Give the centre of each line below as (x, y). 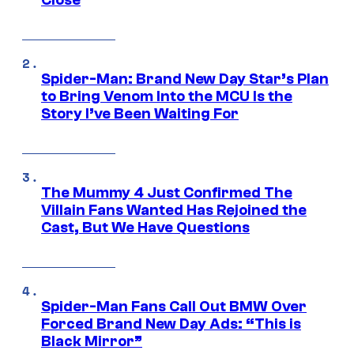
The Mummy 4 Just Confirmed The (167, 193)
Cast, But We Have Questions (145, 228)
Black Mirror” (92, 342)
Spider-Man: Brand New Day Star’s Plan (185, 79)
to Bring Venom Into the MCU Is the (167, 97)
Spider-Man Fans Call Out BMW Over (174, 307)
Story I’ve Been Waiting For (140, 114)
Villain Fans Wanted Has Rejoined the (174, 211)
